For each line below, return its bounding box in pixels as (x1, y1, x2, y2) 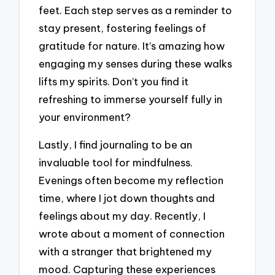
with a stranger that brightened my (39, 244, 212, 258)
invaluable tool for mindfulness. (39, 155, 193, 169)
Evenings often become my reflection (39, 173, 224, 187)
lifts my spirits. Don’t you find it (39, 75, 189, 88)
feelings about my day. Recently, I (39, 209, 206, 222)
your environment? (39, 110, 131, 124)
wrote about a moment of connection (39, 227, 225, 240)
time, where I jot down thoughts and (39, 191, 215, 204)
